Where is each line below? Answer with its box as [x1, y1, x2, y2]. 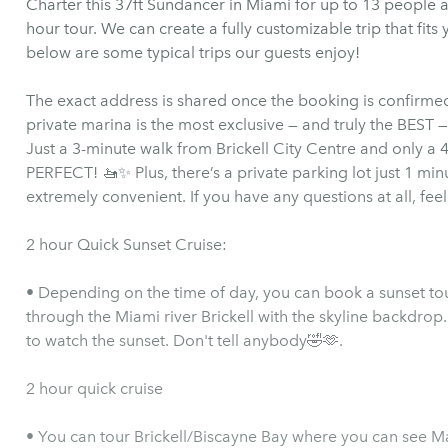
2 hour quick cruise [26, 379, 163, 398]
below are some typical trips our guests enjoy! [26, 43, 360, 62]
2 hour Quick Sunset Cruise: [26, 235, 227, 254]
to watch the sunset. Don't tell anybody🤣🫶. [26, 331, 343, 350]
